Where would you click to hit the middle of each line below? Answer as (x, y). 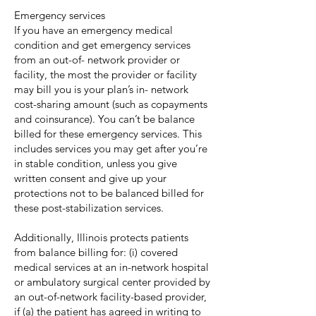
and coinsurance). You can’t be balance (104, 119)
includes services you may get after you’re (111, 148)
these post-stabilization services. (89, 208)
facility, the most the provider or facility (105, 74)
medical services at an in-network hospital (111, 267)
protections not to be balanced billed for (109, 193)
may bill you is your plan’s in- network (101, 89)
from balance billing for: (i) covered (96, 252)
